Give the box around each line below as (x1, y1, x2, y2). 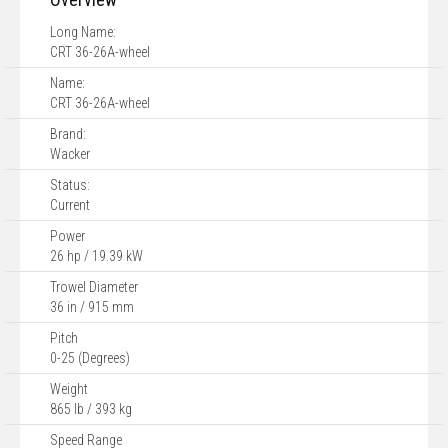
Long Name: (50, 24, 116, 40)
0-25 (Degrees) (50, 350, 130, 366)
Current (50, 197, 90, 213)
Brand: (50, 126, 86, 142)
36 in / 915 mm (50, 299, 134, 315)
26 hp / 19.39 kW (50, 248, 143, 264)
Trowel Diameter (50, 279, 138, 295)
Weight (50, 381, 88, 397)
